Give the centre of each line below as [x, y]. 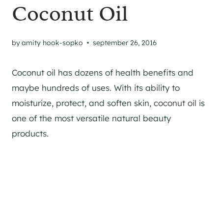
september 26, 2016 [125, 42]
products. [30, 133]
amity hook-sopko [53, 42]
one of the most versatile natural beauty [91, 118]
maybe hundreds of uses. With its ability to [96, 87]
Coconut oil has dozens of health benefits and [103, 72]
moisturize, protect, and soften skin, [83, 103]
